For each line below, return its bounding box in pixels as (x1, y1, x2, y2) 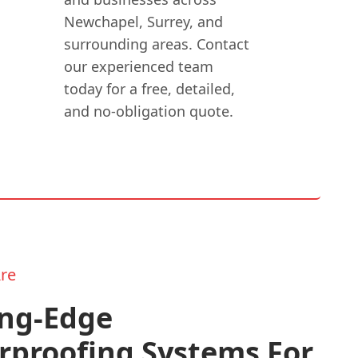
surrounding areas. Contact (63, 34, 249, 54)
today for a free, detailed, (63, 78, 235, 98)
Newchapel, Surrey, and (63, 11, 223, 31)
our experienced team (63, 56, 213, 76)
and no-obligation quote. (63, 101, 233, 121)
